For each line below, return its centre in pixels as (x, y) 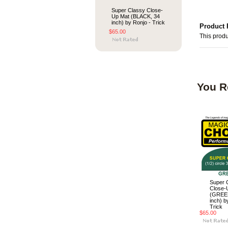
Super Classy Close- (137, 10)
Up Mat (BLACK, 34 (136, 16)
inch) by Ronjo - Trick (138, 22)
